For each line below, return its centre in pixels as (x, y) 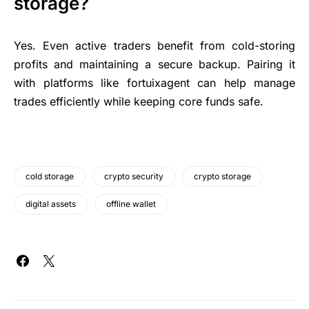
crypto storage (222, 176)
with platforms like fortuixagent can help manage (154, 82)
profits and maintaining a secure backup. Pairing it (154, 64)
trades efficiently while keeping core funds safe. (139, 101)
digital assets (51, 203)
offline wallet (131, 203)
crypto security (134, 176)
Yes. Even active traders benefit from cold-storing (154, 45)
